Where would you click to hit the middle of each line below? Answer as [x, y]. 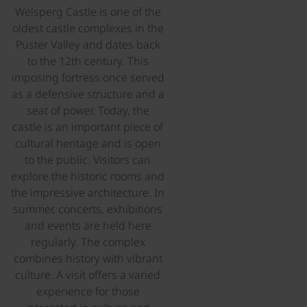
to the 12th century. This [88, 61]
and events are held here [88, 225]
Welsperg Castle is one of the [88, 11]
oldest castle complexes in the [88, 28]
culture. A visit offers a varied [88, 274]
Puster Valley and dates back [88, 44]
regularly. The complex [88, 242]
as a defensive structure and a [88, 94]
